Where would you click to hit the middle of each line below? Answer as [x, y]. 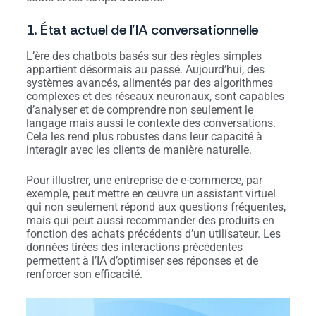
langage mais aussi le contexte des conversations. [151, 123]
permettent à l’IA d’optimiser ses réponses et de [142, 261]
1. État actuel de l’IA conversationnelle [142, 30]
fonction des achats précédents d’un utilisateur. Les [153, 234]
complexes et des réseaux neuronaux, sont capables [155, 97]
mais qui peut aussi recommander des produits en [150, 221]
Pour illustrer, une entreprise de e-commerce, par [144, 181]
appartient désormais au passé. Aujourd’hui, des [145, 70]
